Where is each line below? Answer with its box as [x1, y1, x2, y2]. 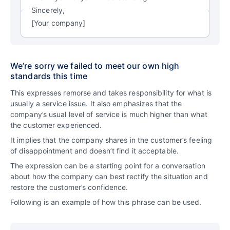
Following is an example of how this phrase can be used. [10, 197, 202, 206]
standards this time [10, 70, 87, 81]
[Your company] [31, 18, 86, 27]
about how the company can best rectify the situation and [10, 171, 208, 181]
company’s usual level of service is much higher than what [10, 109, 207, 119]
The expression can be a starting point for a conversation [10, 161, 205, 170]
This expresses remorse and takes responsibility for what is [10, 88, 212, 97]
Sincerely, [31, 5, 65, 14]
